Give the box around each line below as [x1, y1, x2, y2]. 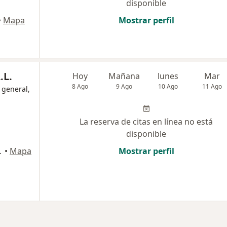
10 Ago [158, 82, 178, 91]
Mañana [108, 70, 140, 82]
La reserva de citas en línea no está [80, 116, 213, 128]
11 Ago [202, 82, 222, 91]
